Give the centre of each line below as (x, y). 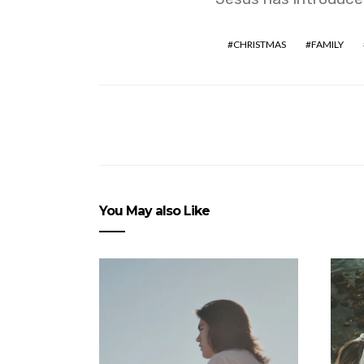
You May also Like (154, 211)
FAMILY (327, 44)
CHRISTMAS (259, 44)
